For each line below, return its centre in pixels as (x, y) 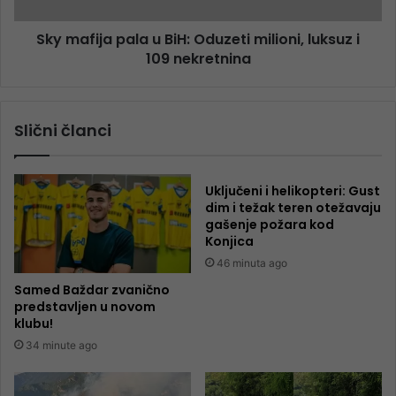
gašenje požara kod (270, 224)
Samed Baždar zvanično (92, 290)
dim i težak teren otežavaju (293, 207)
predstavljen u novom (85, 307)
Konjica (229, 241)
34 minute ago (61, 346)
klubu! (34, 324)
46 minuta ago (252, 263)
